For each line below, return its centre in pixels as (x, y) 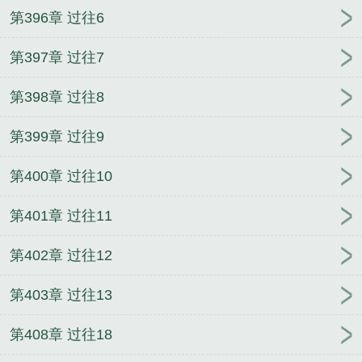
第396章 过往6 (57, 18)
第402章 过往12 (61, 256)
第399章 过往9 (57, 137)
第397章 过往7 (57, 58)
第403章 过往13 (61, 295)
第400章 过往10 (61, 177)
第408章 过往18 (61, 335)
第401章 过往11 (61, 216)
